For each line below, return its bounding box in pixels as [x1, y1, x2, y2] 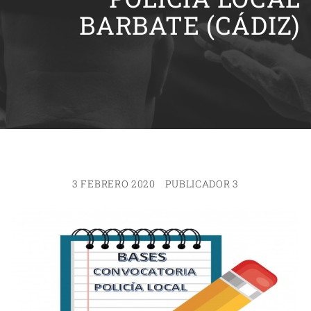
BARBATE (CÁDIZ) [79, 8, 301, 42]
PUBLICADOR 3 [165, 177, 239, 190]
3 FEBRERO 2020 [72, 177, 155, 190]
